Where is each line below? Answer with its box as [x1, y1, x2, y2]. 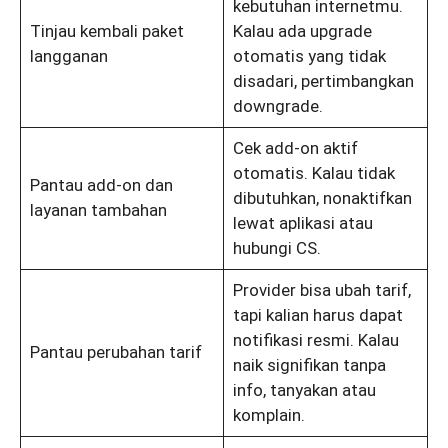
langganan [29, 46, 108, 67]
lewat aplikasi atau [232, 213, 373, 234]
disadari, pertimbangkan [232, 71, 414, 92]
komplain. [232, 405, 305, 426]
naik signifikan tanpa [232, 355, 386, 376]
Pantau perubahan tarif [29, 342, 202, 363]
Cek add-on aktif [232, 138, 358, 159]
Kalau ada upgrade [232, 21, 372, 42]
